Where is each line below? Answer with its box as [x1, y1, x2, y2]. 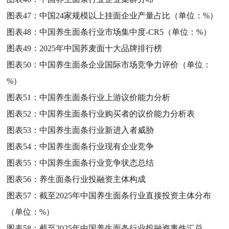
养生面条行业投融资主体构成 [39, 174, 146, 184]
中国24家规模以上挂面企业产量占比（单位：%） [39, 11, 218, 20]
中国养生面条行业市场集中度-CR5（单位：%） [39, 27, 212, 36]
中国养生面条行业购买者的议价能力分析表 [39, 109, 195, 118]
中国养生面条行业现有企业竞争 [39, 142, 154, 151]
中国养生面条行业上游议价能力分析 [39, 93, 171, 102]
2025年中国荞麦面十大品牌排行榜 [39, 43, 163, 53]
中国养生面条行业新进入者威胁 [39, 125, 154, 134]
